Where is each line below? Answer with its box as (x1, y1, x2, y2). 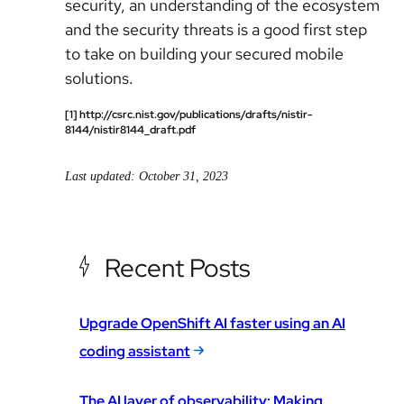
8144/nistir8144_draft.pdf (65, 123, 196, 138)
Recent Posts (105, 250, 250, 285)
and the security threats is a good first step (65, 19, 368, 40)
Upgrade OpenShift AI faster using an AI (79, 313, 345, 333)
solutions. (65, 68, 133, 88)
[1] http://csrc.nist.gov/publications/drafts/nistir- (65, 107, 312, 123)
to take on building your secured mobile (65, 43, 344, 64)
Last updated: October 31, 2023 (65, 170, 228, 184)
